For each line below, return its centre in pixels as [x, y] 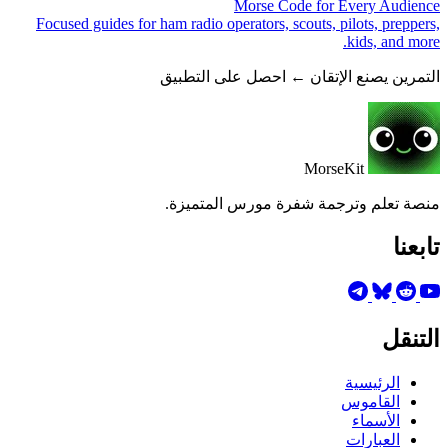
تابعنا [416, 247]
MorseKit [334, 169]
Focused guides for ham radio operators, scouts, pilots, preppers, [238, 24]
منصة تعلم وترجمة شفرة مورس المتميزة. [302, 204]
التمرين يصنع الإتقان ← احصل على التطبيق [300, 77]
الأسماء [376, 421]
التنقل [411, 339]
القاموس [370, 402]
